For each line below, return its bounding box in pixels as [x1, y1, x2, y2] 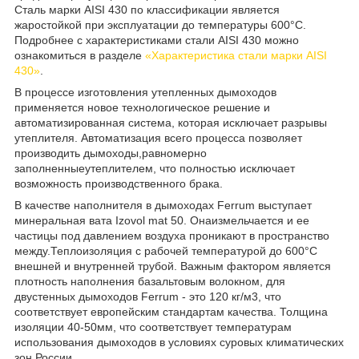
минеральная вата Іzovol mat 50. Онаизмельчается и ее [14, 213, 309, 227]
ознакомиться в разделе [14, 48, 145, 62]
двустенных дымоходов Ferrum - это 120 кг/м [14, 289, 252, 303]
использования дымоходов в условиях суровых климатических [14, 335, 344, 349]
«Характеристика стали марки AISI [145, 48, 327, 62]
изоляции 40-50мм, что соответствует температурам [14, 320, 292, 333]
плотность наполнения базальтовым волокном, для [14, 274, 285, 288]
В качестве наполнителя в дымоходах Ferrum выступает [14, 198, 312, 212]
